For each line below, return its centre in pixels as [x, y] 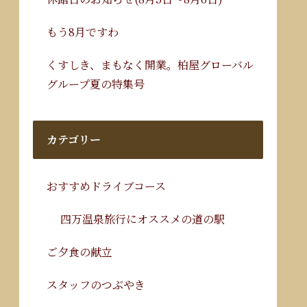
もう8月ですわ [83, 32]
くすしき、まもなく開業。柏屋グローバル [150, 64]
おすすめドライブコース [106, 186]
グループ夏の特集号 [96, 84]
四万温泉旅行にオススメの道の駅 [143, 219]
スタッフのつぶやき [96, 284]
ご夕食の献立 [79, 251]
